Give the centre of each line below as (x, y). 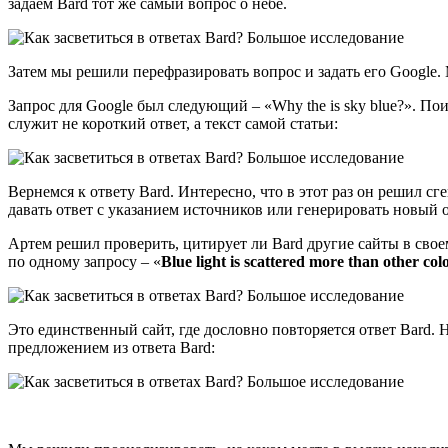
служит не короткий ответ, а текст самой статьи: (173, 123)
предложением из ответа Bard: (111, 347)
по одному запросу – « (84, 261)
